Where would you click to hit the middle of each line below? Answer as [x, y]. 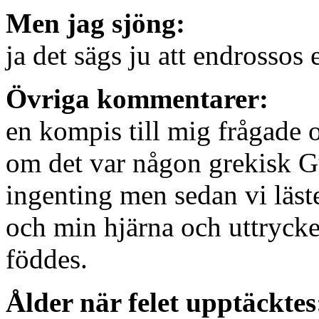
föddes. [47, 259]
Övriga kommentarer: [137, 99]
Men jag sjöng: [95, 23]
